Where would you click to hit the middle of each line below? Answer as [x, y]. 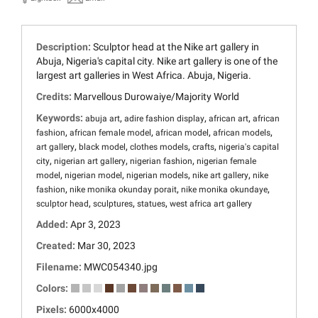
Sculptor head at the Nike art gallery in [176, 47]
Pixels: [53, 310]
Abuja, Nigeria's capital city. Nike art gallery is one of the [157, 61]
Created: [57, 246]
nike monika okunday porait [123, 190]
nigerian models [157, 176]
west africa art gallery [211, 204]
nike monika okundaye [224, 190]
